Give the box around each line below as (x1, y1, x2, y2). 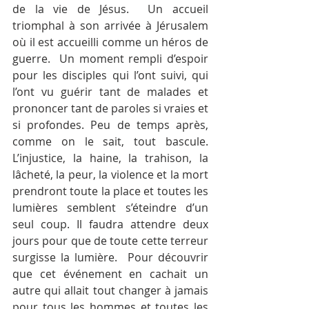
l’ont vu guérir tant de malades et (12, 84, 208, 99)
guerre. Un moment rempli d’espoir (12, 51, 208, 66)
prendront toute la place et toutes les (12, 183, 208, 199)
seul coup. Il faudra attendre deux (12, 217, 208, 232)
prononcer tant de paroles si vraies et (12, 101, 208, 116)
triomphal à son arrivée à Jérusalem (12, 18, 208, 33)
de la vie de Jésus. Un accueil (12, 1, 208, 17)
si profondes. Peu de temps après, (12, 117, 208, 132)
